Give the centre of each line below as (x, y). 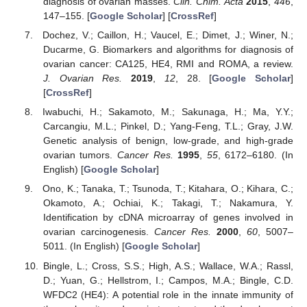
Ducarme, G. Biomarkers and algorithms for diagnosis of (168, 50)
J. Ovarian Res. (83, 78)
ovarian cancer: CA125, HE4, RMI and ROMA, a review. (168, 64)
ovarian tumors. (80, 155)
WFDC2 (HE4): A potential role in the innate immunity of (168, 294)
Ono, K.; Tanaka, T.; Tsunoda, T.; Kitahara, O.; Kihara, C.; (168, 189)
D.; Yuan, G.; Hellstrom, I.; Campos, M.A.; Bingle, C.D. (168, 280)
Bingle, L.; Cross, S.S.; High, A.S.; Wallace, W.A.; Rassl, (168, 266)
